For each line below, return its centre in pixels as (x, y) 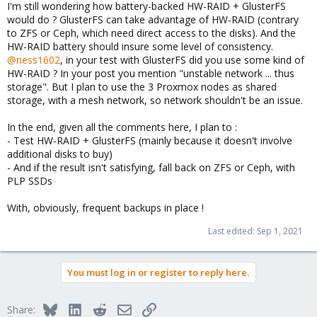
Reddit (120, 308)
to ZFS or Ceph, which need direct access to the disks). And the (151, 33)
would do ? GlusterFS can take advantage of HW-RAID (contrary (153, 20)
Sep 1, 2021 (280, 231)
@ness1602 (34, 60)
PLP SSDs (30, 181)
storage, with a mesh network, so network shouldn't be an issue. (155, 100)
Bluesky (74, 308)
